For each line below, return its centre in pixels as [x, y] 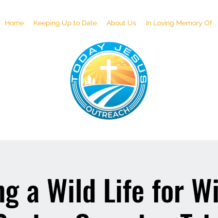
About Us [121, 23]
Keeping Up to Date [65, 23]
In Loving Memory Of [179, 23]
